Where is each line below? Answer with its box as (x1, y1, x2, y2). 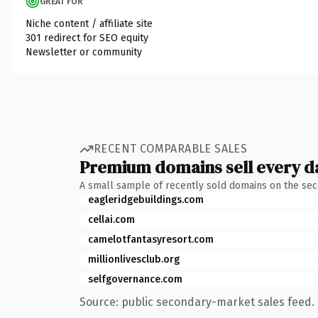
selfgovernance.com (88, 273, 182, 285)
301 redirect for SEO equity (26, 31, 148, 44)
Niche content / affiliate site (26, 17, 153, 30)
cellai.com (88, 213, 135, 226)
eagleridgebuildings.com (88, 193, 204, 206)
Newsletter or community (26, 45, 142, 58)
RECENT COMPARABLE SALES (94, 142, 248, 155)
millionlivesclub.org (88, 253, 180, 265)
